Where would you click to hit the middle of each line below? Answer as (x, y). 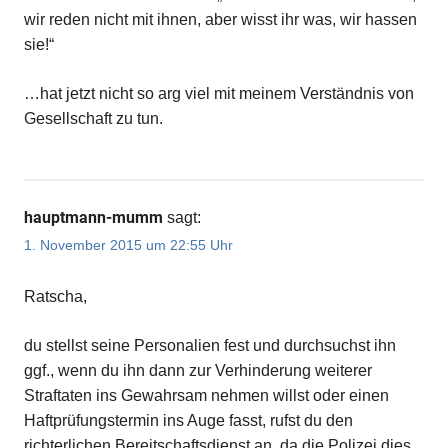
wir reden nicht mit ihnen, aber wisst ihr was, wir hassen (220, 20)
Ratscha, (55, 296)
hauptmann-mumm (93, 218)
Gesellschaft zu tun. (93, 119)
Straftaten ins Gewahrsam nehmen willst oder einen (206, 395)
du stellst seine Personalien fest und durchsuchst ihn (210, 345)
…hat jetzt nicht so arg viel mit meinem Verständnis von (219, 94)
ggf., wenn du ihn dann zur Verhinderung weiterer (198, 370)
